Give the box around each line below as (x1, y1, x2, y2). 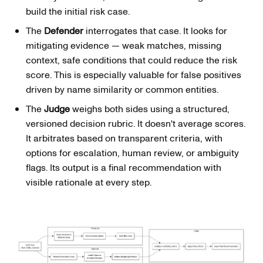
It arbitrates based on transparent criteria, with (26, 131, 222, 145)
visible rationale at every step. (26, 176, 151, 189)
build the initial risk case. (26, 5, 130, 18)
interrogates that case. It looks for (83, 24, 227, 38)
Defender (44, 24, 83, 38)
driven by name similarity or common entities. (26, 83, 218, 96)
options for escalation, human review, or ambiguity (26, 146, 239, 160)
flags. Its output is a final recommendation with (26, 161, 221, 174)
